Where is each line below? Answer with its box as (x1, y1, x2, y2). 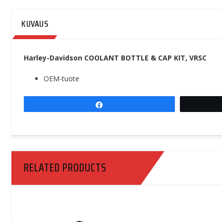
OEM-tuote (44, 74, 79, 83)
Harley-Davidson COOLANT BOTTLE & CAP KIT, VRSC (24, 53, 207, 62)
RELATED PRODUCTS (24, 159, 107, 176)
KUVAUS (21, 17, 48, 31)
